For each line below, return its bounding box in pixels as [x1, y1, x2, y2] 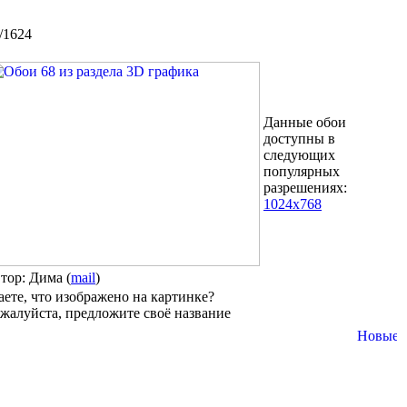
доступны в [263, 131, 335, 146]
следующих [263, 147, 335, 163]
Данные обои [263, 114, 346, 130]
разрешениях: [263, 180, 347, 195]
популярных [263, 164, 340, 179]
